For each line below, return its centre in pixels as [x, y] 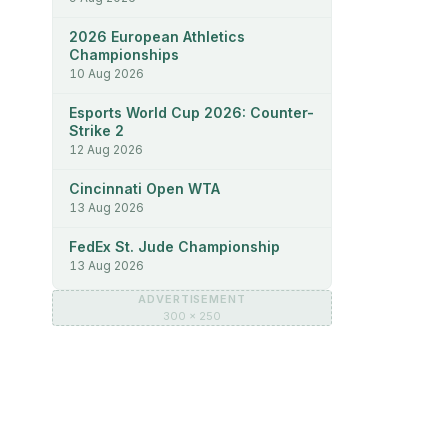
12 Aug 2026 [106, 149]
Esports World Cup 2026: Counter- [191, 112]
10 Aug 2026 [106, 73]
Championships [124, 54]
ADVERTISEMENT [192, 298]
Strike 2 [96, 130]
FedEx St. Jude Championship [174, 246]
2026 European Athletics [157, 36]
